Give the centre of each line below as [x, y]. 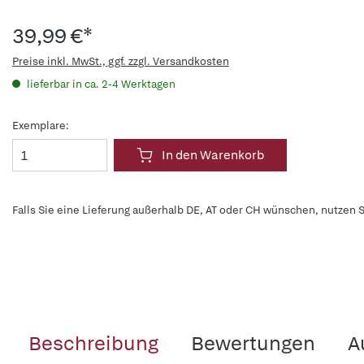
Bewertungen [253, 343]
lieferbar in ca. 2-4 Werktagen [100, 84]
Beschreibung [93, 343]
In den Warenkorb [213, 155]
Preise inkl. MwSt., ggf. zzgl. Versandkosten [121, 61]
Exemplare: [41, 126]
